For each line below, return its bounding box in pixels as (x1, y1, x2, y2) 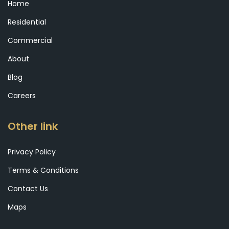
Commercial (8, 35, 53, 46)
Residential (8, 17, 46, 28)
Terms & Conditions (8, 165, 79, 176)
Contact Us (8, 184, 48, 194)
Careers (8, 90, 36, 101)
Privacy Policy (8, 147, 56, 157)
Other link (8, 119, 58, 134)
